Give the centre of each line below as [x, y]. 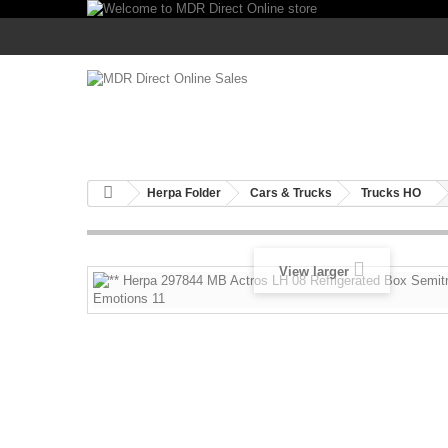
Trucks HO [391, 193]
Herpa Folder [184, 193]
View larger [314, 271]
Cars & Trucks [291, 193]
